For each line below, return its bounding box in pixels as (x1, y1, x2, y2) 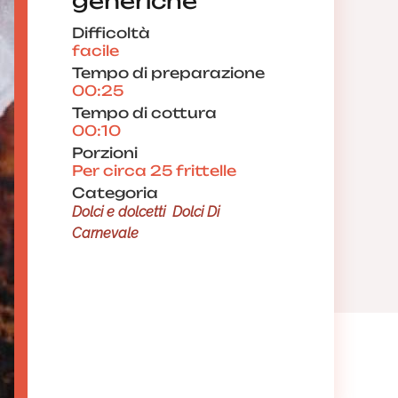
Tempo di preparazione (72, 64, 265, 82)
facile (72, 42, 119, 60)
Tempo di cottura (72, 104, 217, 122)
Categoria (72, 184, 158, 202)
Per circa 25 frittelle (72, 162, 236, 179)
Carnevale (72, 225, 139, 242)
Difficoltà (72, 24, 150, 42)
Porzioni (72, 144, 138, 162)
